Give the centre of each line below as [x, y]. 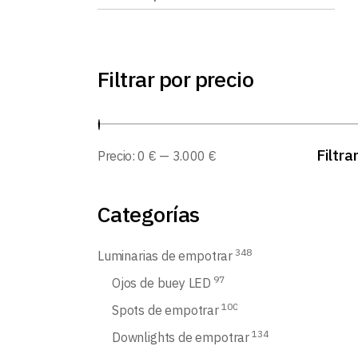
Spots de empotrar [165, 310]
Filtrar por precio [176, 79]
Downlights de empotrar [181, 337]
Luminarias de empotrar [165, 256]
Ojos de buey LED [162, 283]
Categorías [149, 214]
